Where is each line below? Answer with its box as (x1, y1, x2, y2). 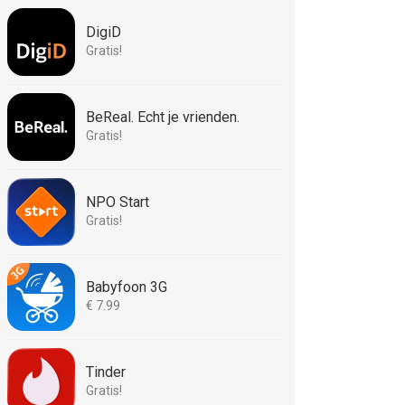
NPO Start (86, 193, 149, 211)
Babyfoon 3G (86, 278, 167, 296)
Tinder (86, 363, 126, 381)
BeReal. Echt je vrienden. (86, 108, 240, 126)
